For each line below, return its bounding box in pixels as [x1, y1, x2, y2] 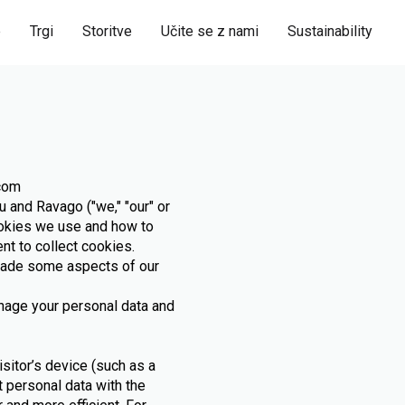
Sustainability [287, 23, 372, 40]
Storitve [82, 23, 132, 40]
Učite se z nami [161, 23, 259, 40]
